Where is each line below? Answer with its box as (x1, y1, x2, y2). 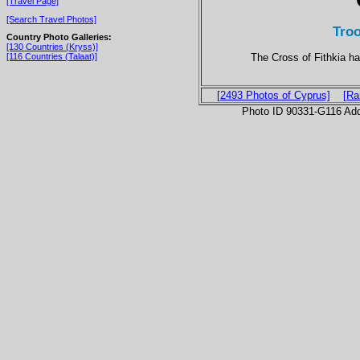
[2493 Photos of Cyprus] (216, 88, 330, 101)
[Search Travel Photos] (6, 14, 96, 24)
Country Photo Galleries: (6, 32, 112, 43)
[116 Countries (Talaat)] (6, 51, 97, 62)
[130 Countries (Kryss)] (6, 42, 98, 52)
